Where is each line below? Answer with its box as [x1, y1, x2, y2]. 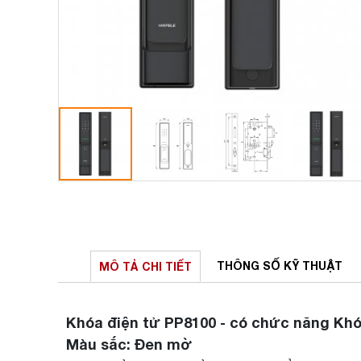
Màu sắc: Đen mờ [66, 335, 193, 353]
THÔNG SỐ [217, 259, 284, 272]
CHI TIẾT [142, 259, 192, 273]
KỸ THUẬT [284, 259, 342, 272]
